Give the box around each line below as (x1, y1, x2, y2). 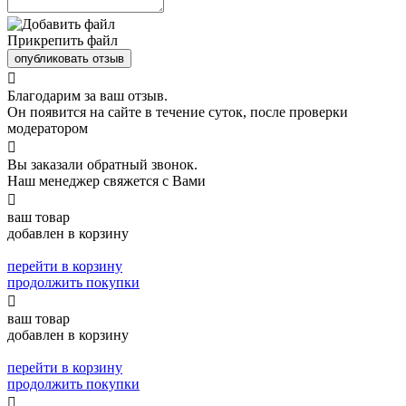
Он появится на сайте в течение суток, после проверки (7, 103, 348, 120)
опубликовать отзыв (14, 51, 124, 65)
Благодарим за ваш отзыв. (7, 87, 168, 103)
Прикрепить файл (7, 32, 118, 48)
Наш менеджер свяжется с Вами (7, 172, 206, 188)
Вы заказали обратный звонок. (7, 156, 198, 172)
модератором (7, 120, 88, 136)
